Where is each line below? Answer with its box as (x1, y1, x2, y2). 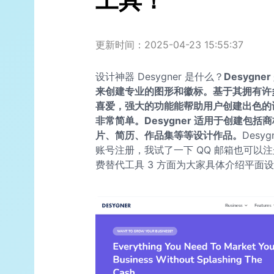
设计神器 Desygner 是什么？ (95, 70, 224, 83)
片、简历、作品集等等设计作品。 (95, 129, 242, 142)
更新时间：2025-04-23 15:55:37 (95, 39, 243, 51)
